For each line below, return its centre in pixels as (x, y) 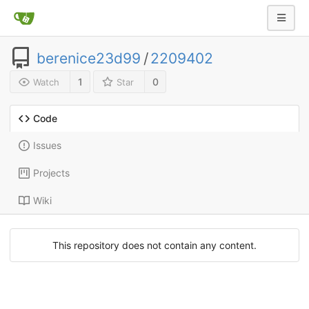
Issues (47, 146)
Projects (51, 173)
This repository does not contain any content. (154, 246)
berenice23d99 (89, 58)
